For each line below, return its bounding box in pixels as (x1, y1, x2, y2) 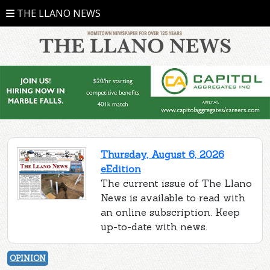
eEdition (100, 163, 141, 175)
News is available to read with (100, 192, 245, 204)
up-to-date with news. (100, 221, 207, 233)
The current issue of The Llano (100, 177, 252, 190)
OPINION (10, 253, 46, 264)
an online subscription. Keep (100, 206, 240, 219)
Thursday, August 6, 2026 (100, 148, 224, 161)
